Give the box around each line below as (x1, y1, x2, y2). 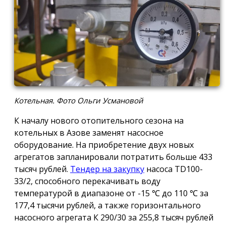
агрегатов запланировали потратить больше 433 (14, 151, 212, 162)
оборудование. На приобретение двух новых (14, 139, 194, 150)
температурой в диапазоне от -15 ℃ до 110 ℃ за (14, 187, 208, 199)
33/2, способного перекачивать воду (14, 175, 160, 187)
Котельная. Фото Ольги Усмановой (14, 95, 143, 105)
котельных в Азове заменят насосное (14, 127, 163, 138)
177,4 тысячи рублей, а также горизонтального (14, 199, 201, 211)
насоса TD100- (144, 163, 203, 175)
